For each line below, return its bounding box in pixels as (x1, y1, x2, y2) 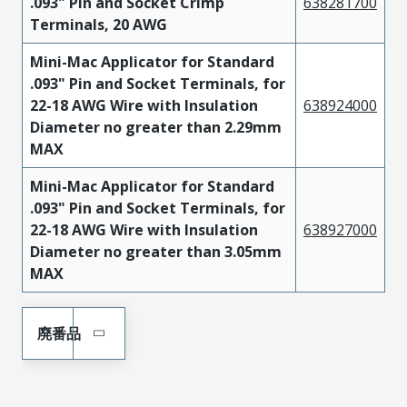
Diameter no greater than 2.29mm (30, 116, 282, 137)
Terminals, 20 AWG (30, 14, 167, 35)
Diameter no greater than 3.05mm (30, 241, 282, 262)
